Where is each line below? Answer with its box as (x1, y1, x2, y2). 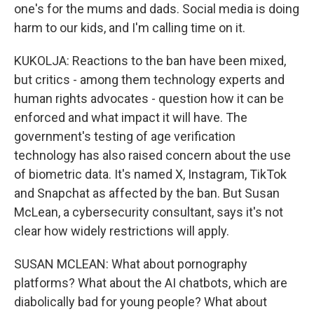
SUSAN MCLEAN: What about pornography (14, 257, 247, 271)
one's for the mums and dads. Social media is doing (14, 1, 299, 16)
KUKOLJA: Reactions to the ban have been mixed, (14, 53, 286, 68)
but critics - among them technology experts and (14, 72, 285, 87)
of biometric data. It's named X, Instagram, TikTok (14, 167, 287, 182)
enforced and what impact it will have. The (14, 110, 247, 125)
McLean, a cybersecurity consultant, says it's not (14, 205, 283, 219)
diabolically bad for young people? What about (14, 294, 267, 309)
